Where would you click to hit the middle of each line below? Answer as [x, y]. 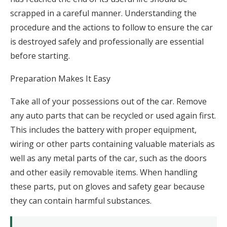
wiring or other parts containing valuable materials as [112, 144]
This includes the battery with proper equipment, [103, 130]
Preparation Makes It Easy [60, 79]
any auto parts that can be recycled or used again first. [113, 116]
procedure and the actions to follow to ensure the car [111, 28]
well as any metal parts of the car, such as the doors [108, 158]
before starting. [40, 56]
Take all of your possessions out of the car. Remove [108, 102]
